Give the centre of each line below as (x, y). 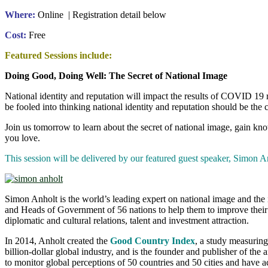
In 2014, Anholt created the (57, 241)
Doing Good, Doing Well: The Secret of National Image (116, 76)
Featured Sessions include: (58, 56)
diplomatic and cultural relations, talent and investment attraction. (127, 221)
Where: (20, 15)
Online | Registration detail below (101, 15)
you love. (22, 138)
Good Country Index (153, 241)
